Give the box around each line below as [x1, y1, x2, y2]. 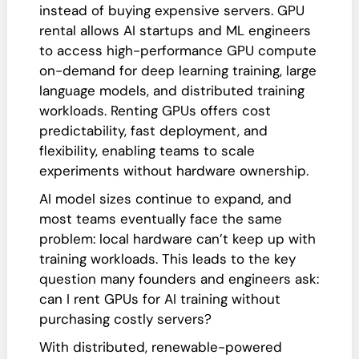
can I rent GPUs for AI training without [39, 290, 280, 308]
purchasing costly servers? [39, 310, 212, 328]
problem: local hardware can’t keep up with [39, 230, 316, 248]
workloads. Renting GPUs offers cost [39, 102, 271, 119]
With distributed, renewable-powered [39, 338, 282, 356]
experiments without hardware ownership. [39, 162, 309, 179]
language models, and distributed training [39, 82, 305, 99]
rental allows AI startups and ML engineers [39, 22, 311, 39]
